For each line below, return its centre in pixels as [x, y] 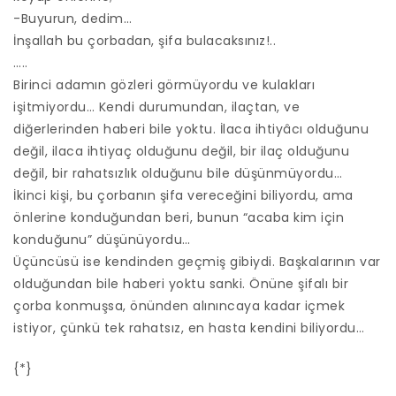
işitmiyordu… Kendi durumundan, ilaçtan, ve [156, 107]
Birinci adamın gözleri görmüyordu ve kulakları [164, 85]
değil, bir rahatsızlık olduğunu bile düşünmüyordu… [178, 174]
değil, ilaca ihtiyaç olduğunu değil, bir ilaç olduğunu [181, 152]
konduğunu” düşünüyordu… [102, 240]
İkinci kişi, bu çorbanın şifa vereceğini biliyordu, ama [183, 196]
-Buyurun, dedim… [72, 19]
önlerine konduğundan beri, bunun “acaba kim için [179, 218]
